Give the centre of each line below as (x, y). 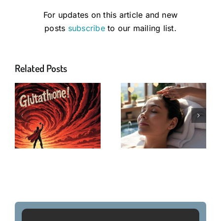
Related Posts (41, 68)
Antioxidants (184, 133)
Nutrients (78, 133)
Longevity (78, 119)
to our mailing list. (141, 28)
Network (184, 119)
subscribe (86, 28)
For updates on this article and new (110, 15)
